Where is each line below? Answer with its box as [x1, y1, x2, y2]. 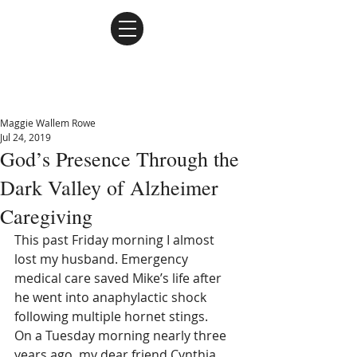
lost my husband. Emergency [14, 250, 191, 268]
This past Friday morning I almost [14, 231, 218, 249]
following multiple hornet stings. [14, 308, 208, 325]
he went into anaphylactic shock [14, 288, 210, 306]
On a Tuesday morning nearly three [14, 327, 229, 344]
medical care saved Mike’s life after [14, 269, 225, 287]
